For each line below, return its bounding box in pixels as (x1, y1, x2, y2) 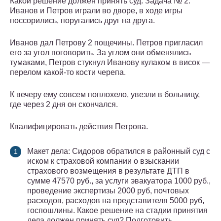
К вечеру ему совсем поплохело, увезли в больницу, (10, 90, 200, 99)
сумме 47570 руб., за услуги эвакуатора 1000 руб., (27, 177, 211, 185)
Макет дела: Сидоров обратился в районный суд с (27, 147, 210, 156)
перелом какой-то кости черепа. (10, 68, 126, 77)
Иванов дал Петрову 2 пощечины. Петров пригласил (10, 38, 203, 47)
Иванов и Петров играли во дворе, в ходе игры (10, 6, 183, 15)
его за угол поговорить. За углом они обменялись (10, 48, 191, 57)
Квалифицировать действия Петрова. (10, 122, 148, 131)
